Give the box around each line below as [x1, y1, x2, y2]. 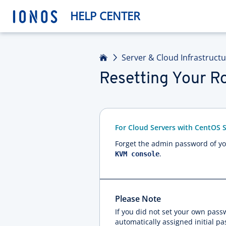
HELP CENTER [70, 9, 140, 24]
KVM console [115, 150, 159, 158]
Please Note [115, 193, 161, 204]
